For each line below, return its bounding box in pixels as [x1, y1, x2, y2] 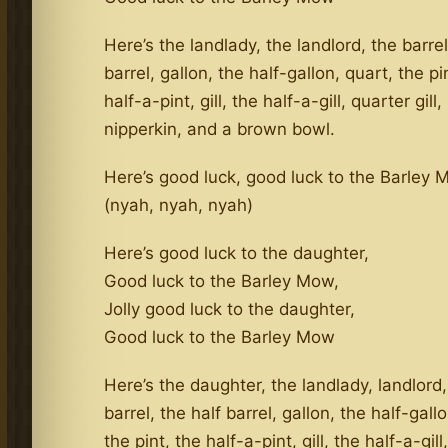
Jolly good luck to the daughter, [104, 298, 356, 319]
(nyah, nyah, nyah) [104, 194, 254, 215]
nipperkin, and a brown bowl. [104, 118, 336, 139]
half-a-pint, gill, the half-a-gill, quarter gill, [104, 90, 443, 111]
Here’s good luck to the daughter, [104, 242, 370, 263]
